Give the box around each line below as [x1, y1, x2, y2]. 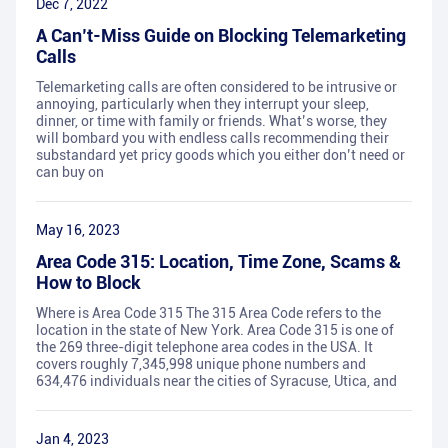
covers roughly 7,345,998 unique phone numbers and [36, 356, 366, 373]
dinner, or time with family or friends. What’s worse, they [36, 113, 387, 130]
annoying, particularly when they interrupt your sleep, [36, 96, 369, 113]
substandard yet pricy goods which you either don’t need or [36, 147, 405, 164]
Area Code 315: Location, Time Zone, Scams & [36, 251, 401, 273]
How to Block [36, 272, 141, 294]
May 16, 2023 [36, 222, 120, 239]
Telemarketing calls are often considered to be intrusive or [36, 79, 397, 96]
